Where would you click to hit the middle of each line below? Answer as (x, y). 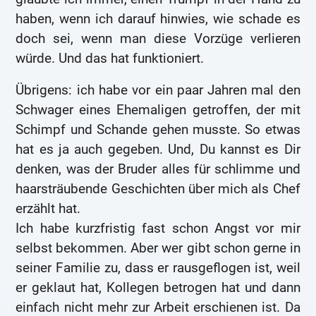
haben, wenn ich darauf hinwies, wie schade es (158, 18)
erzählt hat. (48, 209)
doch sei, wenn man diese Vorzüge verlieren (158, 38)
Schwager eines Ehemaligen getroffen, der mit (158, 110)
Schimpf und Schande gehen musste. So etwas (158, 130)
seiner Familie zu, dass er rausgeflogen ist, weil (158, 268)
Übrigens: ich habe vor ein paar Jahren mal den (158, 90)
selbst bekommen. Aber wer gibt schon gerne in (158, 248)
